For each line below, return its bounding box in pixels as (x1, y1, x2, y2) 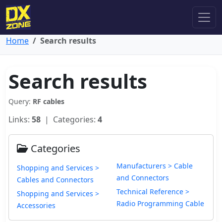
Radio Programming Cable (116, 199, 204, 208)
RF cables (33, 97, 64, 106)
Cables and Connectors (17, 175, 94, 184)
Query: (8, 97, 33, 106)
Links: (8, 114, 32, 125)
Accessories (17, 201, 55, 210)
